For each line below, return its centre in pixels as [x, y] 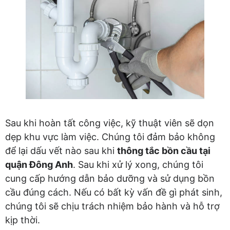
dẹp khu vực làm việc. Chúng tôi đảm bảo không [110, 137]
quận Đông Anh [39, 165]
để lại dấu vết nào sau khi [61, 151]
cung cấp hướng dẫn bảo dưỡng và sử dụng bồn [110, 179]
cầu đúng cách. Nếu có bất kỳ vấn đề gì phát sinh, [114, 193]
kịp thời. [23, 220]
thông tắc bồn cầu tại [164, 151]
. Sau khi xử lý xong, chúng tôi [138, 165]
